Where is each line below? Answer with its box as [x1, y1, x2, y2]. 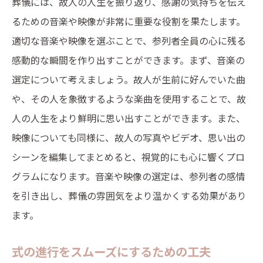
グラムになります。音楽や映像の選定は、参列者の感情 [12, 169, 245, 183]
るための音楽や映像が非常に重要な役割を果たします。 [12, 14, 245, 28]
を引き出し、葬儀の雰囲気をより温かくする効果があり [12, 188, 247, 203]
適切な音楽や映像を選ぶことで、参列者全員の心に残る [12, 33, 246, 48]
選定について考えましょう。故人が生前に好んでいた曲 [12, 72, 245, 86]
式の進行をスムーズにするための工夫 [12, 242, 211, 260]
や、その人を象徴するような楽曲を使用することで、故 [12, 92, 246, 106]
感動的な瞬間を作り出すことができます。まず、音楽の [12, 53, 245, 67]
